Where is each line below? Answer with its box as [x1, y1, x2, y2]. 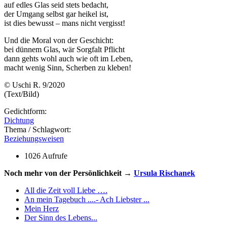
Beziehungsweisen [4, 134, 64, 143]
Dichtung [4, 116, 34, 125]
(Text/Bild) [4, 90, 39, 99]
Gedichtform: [4, 107, 49, 116]
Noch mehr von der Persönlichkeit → [4, 169, 134, 178]
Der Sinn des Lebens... [24, 213, 97, 222]
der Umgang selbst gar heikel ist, [4, 10, 108, 19]
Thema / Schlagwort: [4, 125, 73, 134]
